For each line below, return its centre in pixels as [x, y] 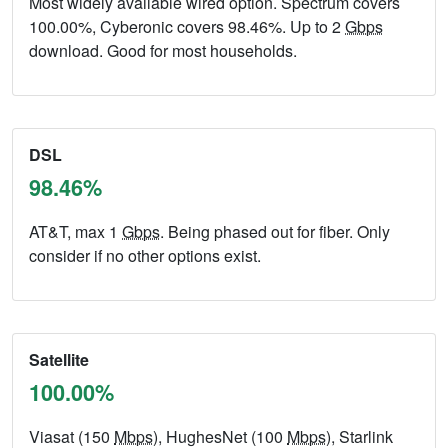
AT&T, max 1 [75, 232]
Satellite [59, 360]
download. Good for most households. [163, 51]
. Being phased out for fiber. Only [275, 232]
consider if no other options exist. [145, 256]
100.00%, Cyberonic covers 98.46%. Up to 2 [187, 27]
